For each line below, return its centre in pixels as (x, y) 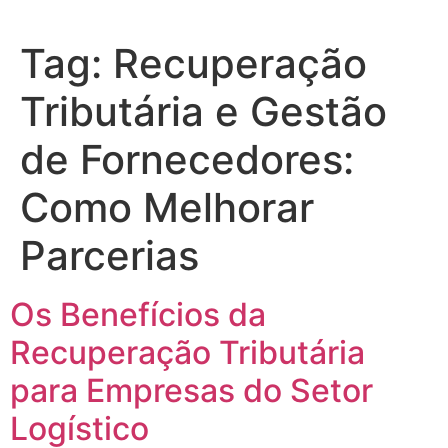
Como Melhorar (167, 207)
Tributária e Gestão (203, 111)
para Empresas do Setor (191, 390)
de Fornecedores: (187, 159)
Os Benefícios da (138, 314)
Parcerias (109, 255)
